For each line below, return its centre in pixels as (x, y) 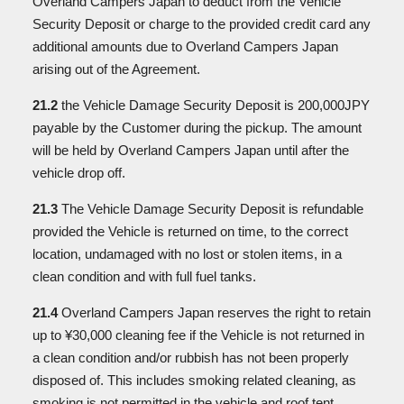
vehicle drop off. (79, 173)
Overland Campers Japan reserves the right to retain (214, 312)
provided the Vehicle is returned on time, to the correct (190, 231)
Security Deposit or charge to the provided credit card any (202, 24)
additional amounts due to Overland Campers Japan (185, 46)
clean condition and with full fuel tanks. (144, 276)
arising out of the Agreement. (116, 69)
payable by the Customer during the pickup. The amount (197, 128)
